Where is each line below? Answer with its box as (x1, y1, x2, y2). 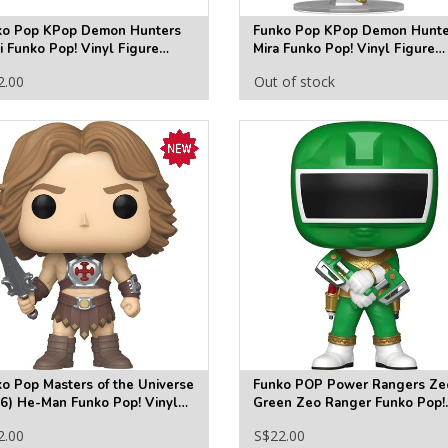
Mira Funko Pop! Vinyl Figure (252, 40, 435, 59)
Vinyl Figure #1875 (252, 412, 375, 431)
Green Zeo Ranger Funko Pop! (252, 394, 445, 413)
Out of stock (253, 71, 335, 91)
